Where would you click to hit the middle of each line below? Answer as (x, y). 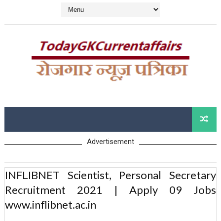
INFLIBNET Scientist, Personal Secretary (110, 175)
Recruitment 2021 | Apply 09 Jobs (110, 190)
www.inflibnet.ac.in (50, 205)
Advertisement (110, 142)
